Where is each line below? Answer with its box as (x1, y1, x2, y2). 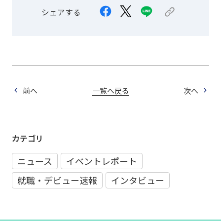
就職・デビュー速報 (17, 174, 97, 187)
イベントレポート (66, 154, 137, 168)
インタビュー (110, 174, 164, 187)
